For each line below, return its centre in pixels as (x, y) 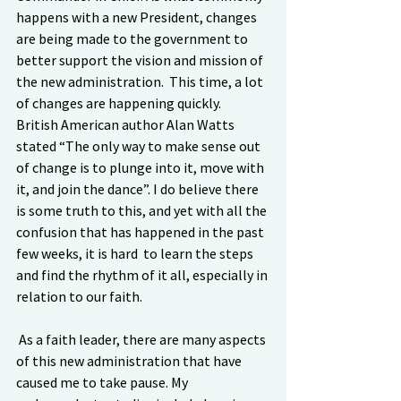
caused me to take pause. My (103, 382)
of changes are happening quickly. (121, 103)
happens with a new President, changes (138, 17)
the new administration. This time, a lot (141, 81)
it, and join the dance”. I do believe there (139, 189)
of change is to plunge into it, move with (141, 167)
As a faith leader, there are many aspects (142, 339)
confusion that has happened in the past (141, 232)
